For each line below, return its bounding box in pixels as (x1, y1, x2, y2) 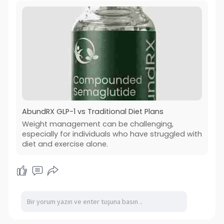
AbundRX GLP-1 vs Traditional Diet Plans (21, 106, 163, 116)
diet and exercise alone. (21, 138, 108, 149)
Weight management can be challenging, (21, 118, 173, 129)
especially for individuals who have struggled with (21, 128, 202, 139)
